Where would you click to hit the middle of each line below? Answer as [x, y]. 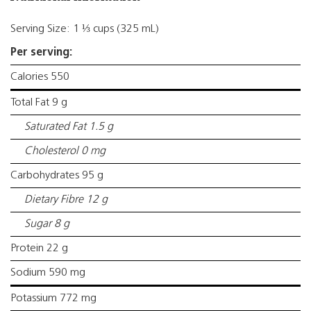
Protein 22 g [39, 249]
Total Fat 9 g [39, 103]
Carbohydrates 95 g [57, 176]
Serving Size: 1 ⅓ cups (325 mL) [85, 29]
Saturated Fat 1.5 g [69, 127]
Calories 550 [40, 77]
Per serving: [41, 53]
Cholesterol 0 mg [65, 151]
